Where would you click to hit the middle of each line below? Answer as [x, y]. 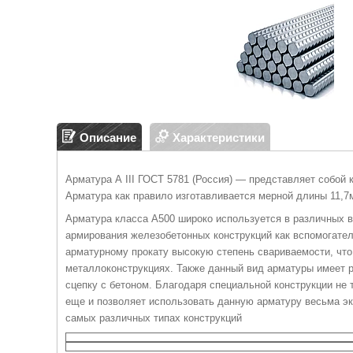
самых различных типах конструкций [154, 318]
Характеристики [219, 137]
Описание [108, 137]
